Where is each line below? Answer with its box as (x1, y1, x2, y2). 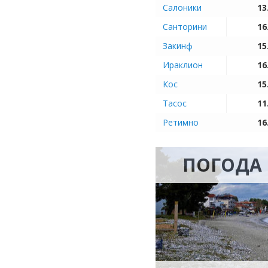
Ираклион (163, 59, 203, 71)
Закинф (163, 40, 193, 51)
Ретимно (163, 117, 199, 128)
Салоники (163, 2, 202, 13)
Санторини (163, 21, 207, 32)
